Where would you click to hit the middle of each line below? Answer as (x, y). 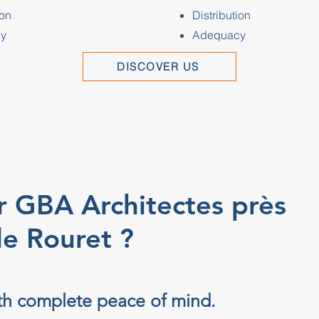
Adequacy (219, 35)
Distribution (221, 15)
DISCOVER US (158, 67)
